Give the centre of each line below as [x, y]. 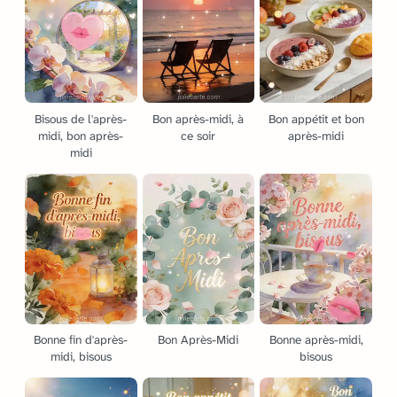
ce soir [198, 136]
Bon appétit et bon [316, 119]
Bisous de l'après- [81, 119]
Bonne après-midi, [316, 339]
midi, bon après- [81, 136]
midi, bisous [81, 356]
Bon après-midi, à [198, 119]
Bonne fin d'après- [81, 339]
